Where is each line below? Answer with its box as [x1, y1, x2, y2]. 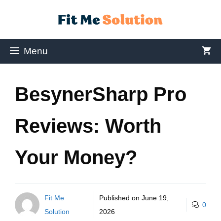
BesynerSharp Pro [15, 83, 186, 105]
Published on [99, 194, 142, 202]
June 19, [141, 194, 169, 202]
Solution [44, 208, 70, 216]
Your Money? [15, 147, 137, 168]
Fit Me [44, 194, 64, 202]
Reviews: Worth [15, 115, 161, 137]
